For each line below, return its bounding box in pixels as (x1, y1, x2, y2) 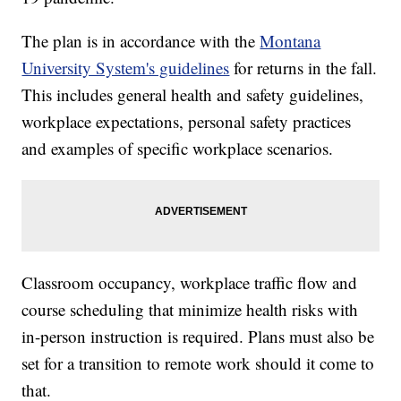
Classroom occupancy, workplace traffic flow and (21, 271, 358, 294)
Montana (260, 30, 321, 53)
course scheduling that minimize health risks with (21, 298, 359, 321)
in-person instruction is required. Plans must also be (21, 325, 375, 348)
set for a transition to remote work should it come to (21, 352, 375, 375)
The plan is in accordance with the (21, 30, 260, 53)
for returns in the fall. (229, 56, 378, 80)
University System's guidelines (21, 56, 230, 80)
